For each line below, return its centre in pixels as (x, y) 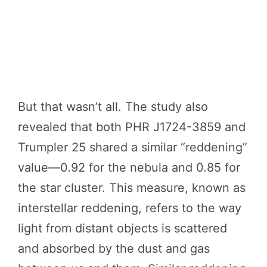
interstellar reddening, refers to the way (130, 208)
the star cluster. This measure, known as (132, 187)
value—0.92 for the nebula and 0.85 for (129, 167)
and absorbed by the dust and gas (114, 248)
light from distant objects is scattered (122, 228)
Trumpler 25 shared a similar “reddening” (133, 147)
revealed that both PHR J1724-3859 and (132, 127)
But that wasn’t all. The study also (113, 106)
